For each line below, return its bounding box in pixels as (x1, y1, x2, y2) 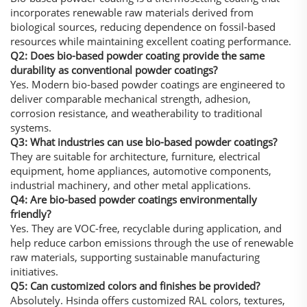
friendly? (10, 207, 51, 221)
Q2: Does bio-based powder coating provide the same (10, 49, 265, 63)
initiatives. (10, 265, 58, 279)
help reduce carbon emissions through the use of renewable (10, 236, 293, 250)
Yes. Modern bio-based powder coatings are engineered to (10, 77, 285, 92)
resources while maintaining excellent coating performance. (10, 34, 291, 49)
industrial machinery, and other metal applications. (10, 178, 251, 193)
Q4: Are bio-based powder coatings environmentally (10, 193, 257, 207)
